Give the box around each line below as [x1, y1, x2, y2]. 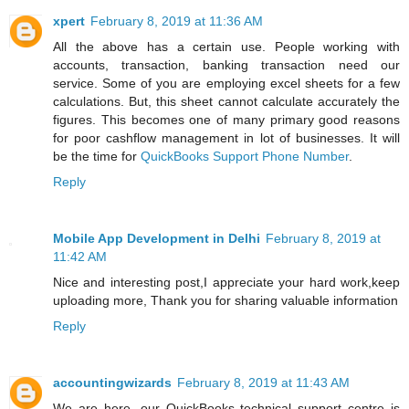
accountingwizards [53, 374, 172, 390]
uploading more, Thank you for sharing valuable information [53, 292, 398, 308]
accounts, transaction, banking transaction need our [53, 57, 400, 72]
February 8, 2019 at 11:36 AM [90, 13, 263, 28]
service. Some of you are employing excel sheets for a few [53, 75, 400, 90]
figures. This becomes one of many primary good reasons [53, 111, 400, 127]
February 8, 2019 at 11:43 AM [177, 374, 350, 390]
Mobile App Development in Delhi [53, 230, 260, 246]
